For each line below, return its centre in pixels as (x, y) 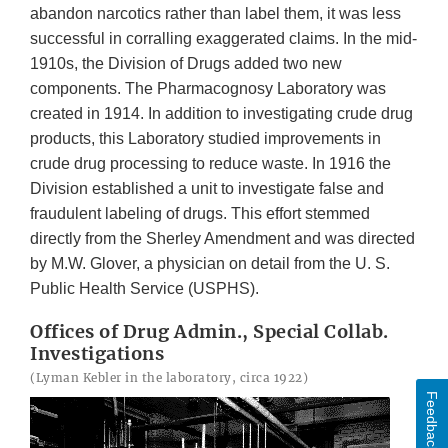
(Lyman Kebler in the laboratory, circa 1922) (169, 377)
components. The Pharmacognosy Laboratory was (208, 88)
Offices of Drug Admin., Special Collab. (209, 331)
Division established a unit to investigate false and (207, 188)
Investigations (97, 353)
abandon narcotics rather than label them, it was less (215, 13)
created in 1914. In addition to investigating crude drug (221, 113)
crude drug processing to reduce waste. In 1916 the (210, 163)
